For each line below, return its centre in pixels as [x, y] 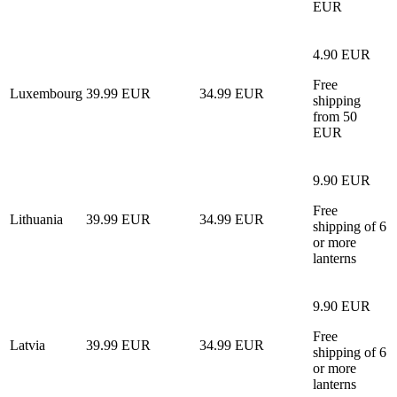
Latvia [27, 345]
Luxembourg [46, 93]
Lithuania [36, 219]
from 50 [335, 116]
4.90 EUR [342, 54]
